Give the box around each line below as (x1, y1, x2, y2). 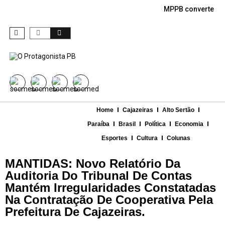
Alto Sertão (162, 106, 195, 114)
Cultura (137, 134, 158, 142)
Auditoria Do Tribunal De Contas (5, 168, 192, 182)
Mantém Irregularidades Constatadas (5, 180, 216, 194)
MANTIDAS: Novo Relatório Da (5, 156, 180, 170)
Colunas (167, 134, 191, 142)
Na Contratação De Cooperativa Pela (5, 192, 213, 206)
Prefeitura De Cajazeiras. (5, 204, 145, 218)
